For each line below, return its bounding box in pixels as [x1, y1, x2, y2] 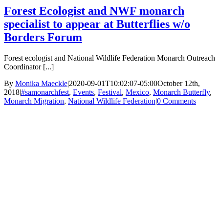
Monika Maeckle [15, 79, 67, 88]
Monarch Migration [4, 97, 64, 106]
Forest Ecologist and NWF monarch [4, 4, 184, 18]
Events [73, 88, 94, 97]
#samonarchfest [21, 88, 69, 97]
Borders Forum [4, 31, 82, 44]
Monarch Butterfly [153, 88, 210, 97]
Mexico [126, 88, 149, 97]
